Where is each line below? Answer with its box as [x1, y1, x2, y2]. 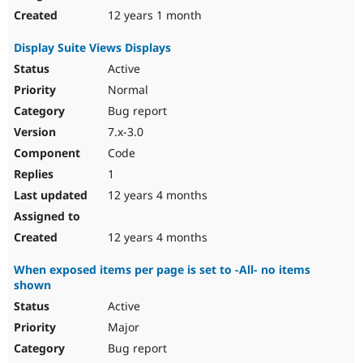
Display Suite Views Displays [14, 40, 171, 56]
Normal [105, 82, 148, 98]
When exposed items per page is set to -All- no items [14, 262, 310, 278]
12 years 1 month [105, 7, 202, 23]
